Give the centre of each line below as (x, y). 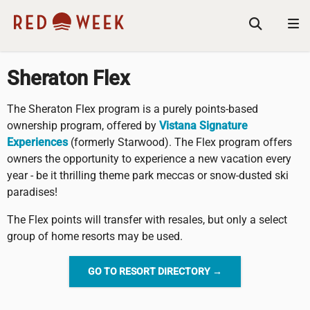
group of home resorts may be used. (95, 237)
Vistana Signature (203, 126)
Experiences (37, 143)
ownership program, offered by (83, 126)
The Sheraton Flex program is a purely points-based (133, 109)
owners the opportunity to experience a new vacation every (149, 159)
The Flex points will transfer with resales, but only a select (147, 220)
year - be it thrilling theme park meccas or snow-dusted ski (148, 176)
